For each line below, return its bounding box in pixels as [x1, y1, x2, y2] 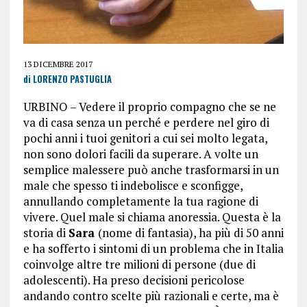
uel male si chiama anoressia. [69, 208, 219, 225]
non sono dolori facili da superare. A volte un [23, 145, 258, 162]
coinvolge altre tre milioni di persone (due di [23, 256, 256, 272]
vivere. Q [23, 208, 69, 225]
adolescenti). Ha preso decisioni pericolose [23, 271, 245, 288]
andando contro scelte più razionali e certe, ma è [23, 287, 279, 304]
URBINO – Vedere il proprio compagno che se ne [23, 98, 276, 114]
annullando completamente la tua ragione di [23, 193, 258, 209]
